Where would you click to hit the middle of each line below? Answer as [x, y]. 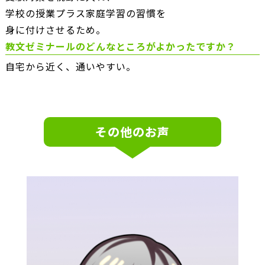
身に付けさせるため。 [55, 29]
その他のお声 [132, 131]
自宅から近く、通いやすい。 [70, 66]
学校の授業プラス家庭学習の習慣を [85, 13]
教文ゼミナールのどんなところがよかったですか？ [120, 46]
